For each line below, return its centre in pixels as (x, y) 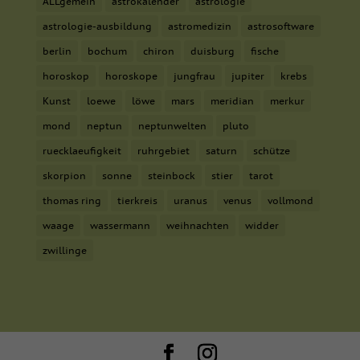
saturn (221, 151)
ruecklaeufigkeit (82, 151)
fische (264, 51)
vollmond (290, 201)
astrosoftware (280, 27)
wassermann (120, 226)
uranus (190, 201)
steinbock (171, 176)
